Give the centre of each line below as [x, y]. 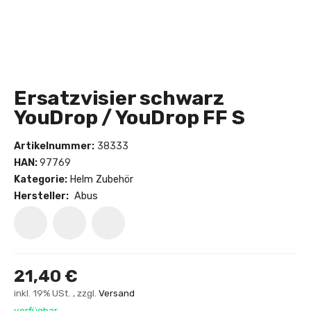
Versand [117, 293]
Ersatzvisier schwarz [119, 98]
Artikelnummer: [54, 146]
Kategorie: [42, 179]
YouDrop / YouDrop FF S [129, 118]
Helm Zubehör [101, 179]
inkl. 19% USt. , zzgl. [56, 293]
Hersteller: [41, 196]
